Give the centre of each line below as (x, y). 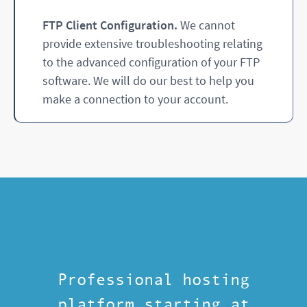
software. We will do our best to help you (148, 81)
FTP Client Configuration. (110, 25)
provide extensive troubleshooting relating (152, 44)
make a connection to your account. (135, 99)
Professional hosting (153, 281)
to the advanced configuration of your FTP (151, 62)
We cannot (206, 25)
